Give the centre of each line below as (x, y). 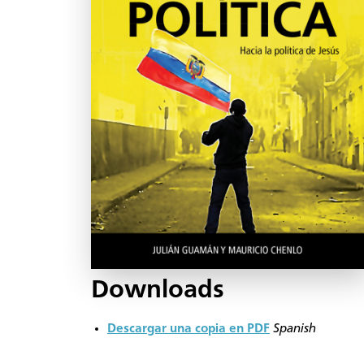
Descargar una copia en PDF (188, 329)
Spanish (295, 329)
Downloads (158, 290)
